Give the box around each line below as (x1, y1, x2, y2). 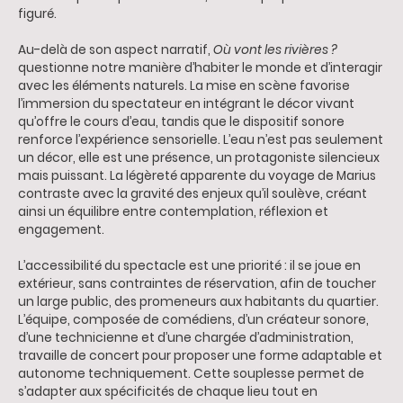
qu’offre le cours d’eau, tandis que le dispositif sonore (18, 112, 345, 130)
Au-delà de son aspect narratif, (18, 40, 213, 58)
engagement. (18, 220, 104, 238)
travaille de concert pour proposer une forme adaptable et (18, 346, 382, 364)
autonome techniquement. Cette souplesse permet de (18, 364, 364, 382)
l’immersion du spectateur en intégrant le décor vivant (18, 94, 354, 112)
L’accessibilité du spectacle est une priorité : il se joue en (18, 256, 361, 274)
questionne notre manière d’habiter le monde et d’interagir (18, 58, 382, 76)
